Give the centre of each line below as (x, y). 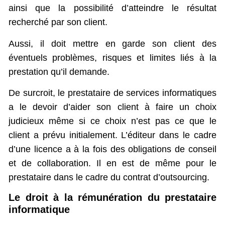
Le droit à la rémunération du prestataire (113, 198)
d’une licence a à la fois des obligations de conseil (113, 149)
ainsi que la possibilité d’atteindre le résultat (113, 8)
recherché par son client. (58, 22)
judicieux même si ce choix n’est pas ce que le (113, 121)
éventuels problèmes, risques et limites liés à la (113, 58)
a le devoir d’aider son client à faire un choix (113, 107)
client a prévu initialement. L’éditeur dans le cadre (113, 135)
